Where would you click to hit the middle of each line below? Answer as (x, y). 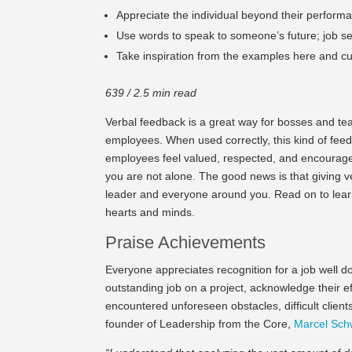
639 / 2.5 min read (153, 92)
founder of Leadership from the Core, (200, 323)
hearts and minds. (152, 212)
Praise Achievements (188, 242)
